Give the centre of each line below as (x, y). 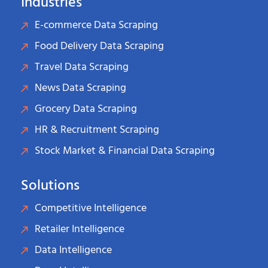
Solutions (50, 186)
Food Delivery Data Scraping (99, 46)
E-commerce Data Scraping (96, 25)
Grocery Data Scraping (86, 109)
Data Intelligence (73, 250)
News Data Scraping (80, 88)
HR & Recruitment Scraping (97, 130)
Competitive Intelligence (90, 208)
